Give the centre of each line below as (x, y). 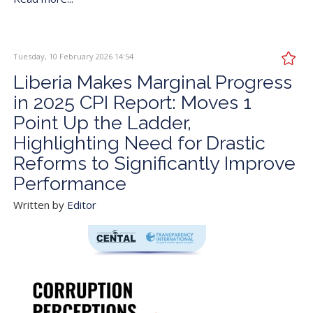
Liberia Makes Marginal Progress (153, 82)
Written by (40, 204)
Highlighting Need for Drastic (139, 143)
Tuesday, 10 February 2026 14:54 (73, 56)
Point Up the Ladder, (102, 122)
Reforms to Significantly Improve (154, 163)
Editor (82, 204)
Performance (70, 183)
